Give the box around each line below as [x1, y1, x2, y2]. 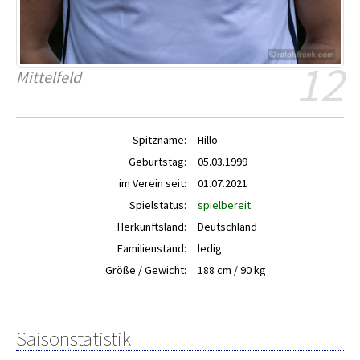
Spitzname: [133, 133, 186, 148]
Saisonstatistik [16, 325, 131, 352]
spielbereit [198, 198, 251, 213]
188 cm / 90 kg [198, 263, 266, 278]
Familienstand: [117, 241, 186, 256]
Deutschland [198, 219, 257, 235]
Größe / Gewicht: [105, 263, 186, 278]
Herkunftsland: [117, 219, 186, 235]
